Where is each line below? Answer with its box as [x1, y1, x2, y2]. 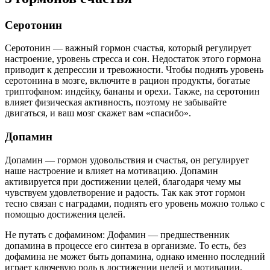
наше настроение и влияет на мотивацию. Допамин [5, 165, 218, 176]
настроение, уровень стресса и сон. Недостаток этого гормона [5, 54, 261, 64]
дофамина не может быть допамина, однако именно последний [5, 251, 265, 262]
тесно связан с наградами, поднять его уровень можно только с [5, 198, 265, 209]
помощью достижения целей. [5, 209, 125, 219]
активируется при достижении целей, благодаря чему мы [5, 176, 241, 187]
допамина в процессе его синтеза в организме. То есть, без [5, 240, 246, 251]
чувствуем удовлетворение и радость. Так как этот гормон [5, 187, 245, 198]
